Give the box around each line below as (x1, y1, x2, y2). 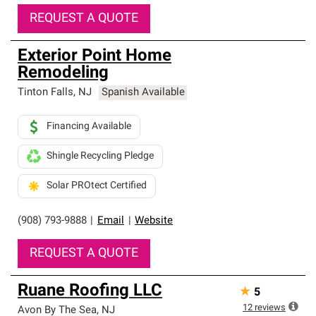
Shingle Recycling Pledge (47, 151, 154, 162)
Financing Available (47, 121, 131, 132)
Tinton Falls (18, 87, 73, 98)
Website (135, 216, 173, 226)
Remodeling (18, 65, 109, 82)
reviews (255, 303, 286, 312)
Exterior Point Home (18, 48, 171, 65)
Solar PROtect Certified (47, 181, 147, 191)
